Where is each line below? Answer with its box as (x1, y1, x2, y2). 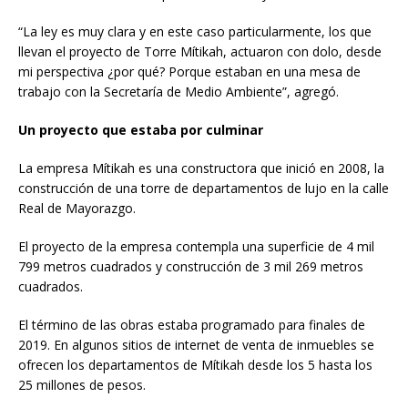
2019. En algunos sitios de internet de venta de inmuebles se (18, 335, 374, 353)
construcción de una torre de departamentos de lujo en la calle (18, 178, 389, 197)
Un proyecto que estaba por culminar (18, 120, 263, 138)
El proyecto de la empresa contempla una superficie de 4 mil (18, 237, 374, 255)
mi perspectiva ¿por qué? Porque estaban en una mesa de (18, 62, 361, 80)
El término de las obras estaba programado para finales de (18, 315, 365, 333)
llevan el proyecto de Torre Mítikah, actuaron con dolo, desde (18, 42, 382, 60)
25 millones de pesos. (18, 375, 146, 393)
